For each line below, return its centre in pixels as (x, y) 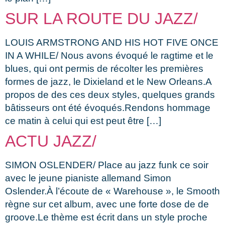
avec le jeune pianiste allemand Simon (88, 178)
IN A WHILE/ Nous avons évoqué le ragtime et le (109, 55)
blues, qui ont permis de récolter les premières (104, 68)
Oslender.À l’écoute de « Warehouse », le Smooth (113, 191)
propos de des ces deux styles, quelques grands (110, 94)
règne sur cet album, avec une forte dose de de (107, 204)
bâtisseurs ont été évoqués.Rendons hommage (108, 107)
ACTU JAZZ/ (51, 141)
